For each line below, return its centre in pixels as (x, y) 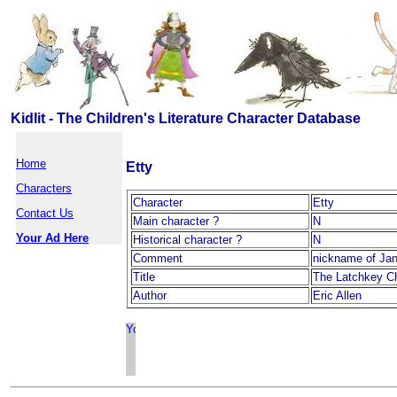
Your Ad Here (52, 238)
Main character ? (176, 221)
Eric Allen (337, 296)
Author (150, 296)
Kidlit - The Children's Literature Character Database (186, 118)
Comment (158, 258)
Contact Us (45, 213)
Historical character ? (187, 240)
